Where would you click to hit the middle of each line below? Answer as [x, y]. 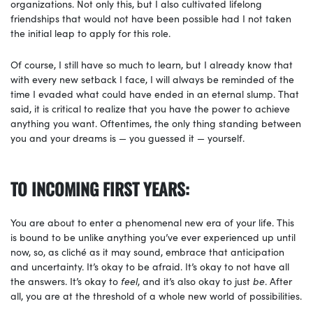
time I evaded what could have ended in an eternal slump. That [155, 93]
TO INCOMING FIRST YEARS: [100, 188]
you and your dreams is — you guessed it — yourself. [128, 137]
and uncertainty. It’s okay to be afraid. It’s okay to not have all [150, 266]
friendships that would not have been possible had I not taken [151, 18]
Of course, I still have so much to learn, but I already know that [152, 64]
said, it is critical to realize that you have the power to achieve [150, 108]
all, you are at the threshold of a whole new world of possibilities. [156, 295]
